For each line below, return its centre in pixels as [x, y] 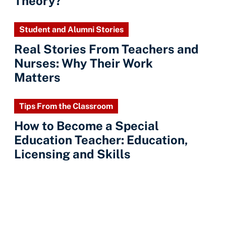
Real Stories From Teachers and [106, 49]
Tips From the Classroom [66, 106]
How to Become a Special [87, 126]
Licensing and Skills [72, 154]
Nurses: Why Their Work [83, 63]
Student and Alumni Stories [71, 30]
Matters [37, 77]
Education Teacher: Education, [101, 140]
